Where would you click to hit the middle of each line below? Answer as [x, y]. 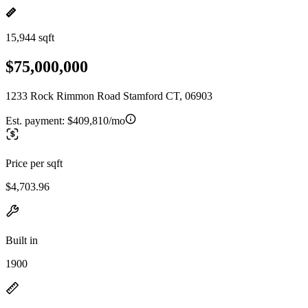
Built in [22, 240]
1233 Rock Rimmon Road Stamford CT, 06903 [109, 96]
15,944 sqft [30, 37]
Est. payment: [36, 120]
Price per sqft [34, 163]
